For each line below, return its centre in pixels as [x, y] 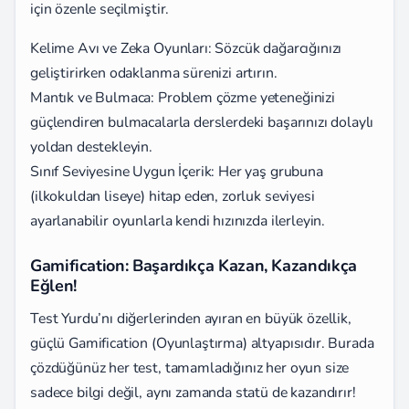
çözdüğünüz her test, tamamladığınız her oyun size [190, 367]
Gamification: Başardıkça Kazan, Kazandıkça [194, 265]
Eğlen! [53, 285]
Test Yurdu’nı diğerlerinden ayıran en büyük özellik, [191, 318]
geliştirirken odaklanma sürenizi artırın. [154, 73]
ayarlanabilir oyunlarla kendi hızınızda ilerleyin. [178, 220]
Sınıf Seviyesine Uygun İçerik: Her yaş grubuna [177, 171]
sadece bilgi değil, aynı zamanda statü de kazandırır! [193, 392]
